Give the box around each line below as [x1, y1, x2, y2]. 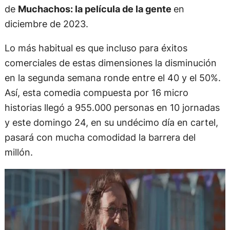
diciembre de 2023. [4, 17, 88, 29]
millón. [4, 146, 33, 158]
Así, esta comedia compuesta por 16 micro [4, 86, 188, 98]
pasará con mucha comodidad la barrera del [4, 131, 196, 143]
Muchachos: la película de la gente [17, 3, 174, 14]
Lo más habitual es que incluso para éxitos [4, 42, 187, 53]
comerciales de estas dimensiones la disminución [4, 56, 217, 68]
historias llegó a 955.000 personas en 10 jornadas [4, 101, 220, 113]
